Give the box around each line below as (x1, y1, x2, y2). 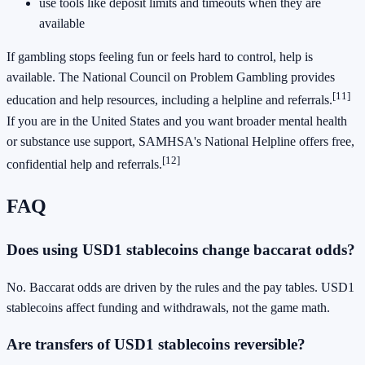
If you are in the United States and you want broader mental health (7, 113, 347, 128)
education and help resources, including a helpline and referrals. (7, 93, 332, 108)
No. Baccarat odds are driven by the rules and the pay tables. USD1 (7, 279, 354, 294)
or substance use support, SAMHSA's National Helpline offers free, (7, 134, 354, 148)
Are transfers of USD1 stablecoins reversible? (7, 336, 306, 354)
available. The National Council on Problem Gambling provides (7, 70, 335, 85)
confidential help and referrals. (7, 157, 162, 172)
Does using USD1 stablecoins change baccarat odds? (7, 240, 355, 258)
